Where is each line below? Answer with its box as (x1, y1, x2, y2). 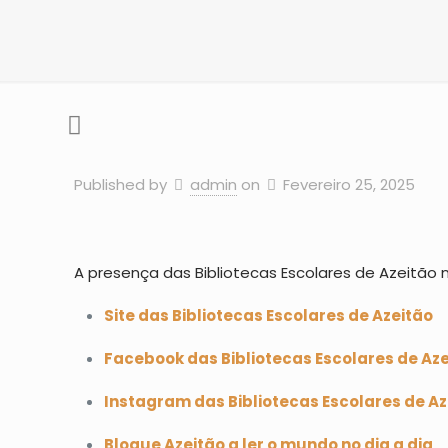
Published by (74, 174, 167, 195)
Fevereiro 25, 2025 (283, 174, 415, 195)
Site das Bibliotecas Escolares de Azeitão (104, 305, 434, 326)
